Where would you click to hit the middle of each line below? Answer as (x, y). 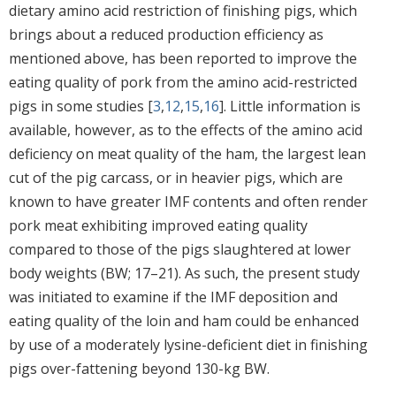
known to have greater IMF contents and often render (188, 201)
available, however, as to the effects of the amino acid (186, 129)
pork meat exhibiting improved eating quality (158, 225)
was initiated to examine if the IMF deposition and (173, 297)
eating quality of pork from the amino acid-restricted (183, 82)
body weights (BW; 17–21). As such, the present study (184, 273)
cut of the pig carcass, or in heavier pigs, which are (176, 177)
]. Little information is (290, 106)
